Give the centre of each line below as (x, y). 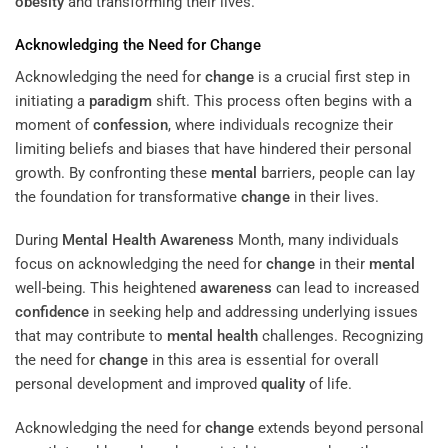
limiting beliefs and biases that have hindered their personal (213, 148)
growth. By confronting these (113, 172)
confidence (52, 312)
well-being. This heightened (107, 288)
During (38, 240)
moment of (54, 124)
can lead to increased (345, 288)
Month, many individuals (316, 240)
